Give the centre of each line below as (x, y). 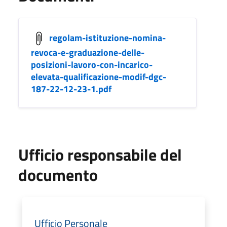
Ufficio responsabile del (100, 154)
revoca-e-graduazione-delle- (88, 52)
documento (58, 175)
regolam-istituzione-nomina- (107, 37)
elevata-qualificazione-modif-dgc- (99, 77)
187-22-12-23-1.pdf (71, 89)
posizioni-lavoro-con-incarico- (92, 64)
